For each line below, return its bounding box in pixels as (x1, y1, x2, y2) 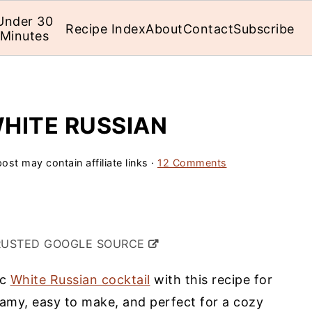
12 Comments (157, 157, 227, 169)
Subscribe (233, 21, 295, 36)
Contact (182, 21, 234, 36)
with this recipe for (150, 272, 272, 287)
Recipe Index (65, 21, 146, 36)
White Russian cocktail (10, 272, 150, 287)
